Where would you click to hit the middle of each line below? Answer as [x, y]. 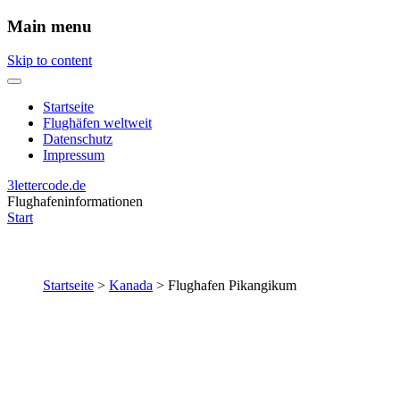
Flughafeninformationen [75, 202]
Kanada [131, 286]
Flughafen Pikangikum [232, 286]
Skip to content [50, 61]
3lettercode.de [46, 186]
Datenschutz [78, 139]
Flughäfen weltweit [97, 123]
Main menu [50, 26]
